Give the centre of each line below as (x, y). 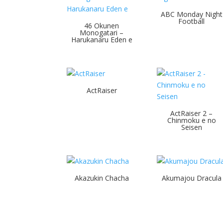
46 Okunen (102, 25)
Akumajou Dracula (191, 178)
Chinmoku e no (191, 120)
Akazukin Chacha (102, 178)
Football (192, 21)
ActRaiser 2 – (192, 113)
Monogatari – (102, 32)
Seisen (191, 127)
